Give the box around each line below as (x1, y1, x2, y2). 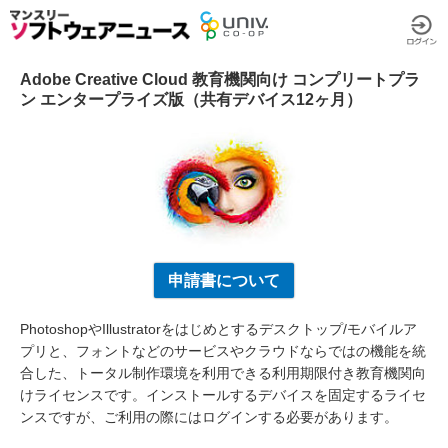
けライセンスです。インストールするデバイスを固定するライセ (20, 386, 426, 403)
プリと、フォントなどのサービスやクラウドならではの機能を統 (20, 342, 426, 359)
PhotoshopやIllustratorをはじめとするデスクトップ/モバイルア (20, 320, 417, 337)
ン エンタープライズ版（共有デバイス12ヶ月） (20, 91, 362, 108)
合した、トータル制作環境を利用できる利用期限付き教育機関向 (20, 364, 426, 381)
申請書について (168, 271, 280, 289)
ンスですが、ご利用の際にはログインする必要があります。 (20, 408, 398, 425)
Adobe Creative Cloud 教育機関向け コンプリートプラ (20, 71, 420, 88)
